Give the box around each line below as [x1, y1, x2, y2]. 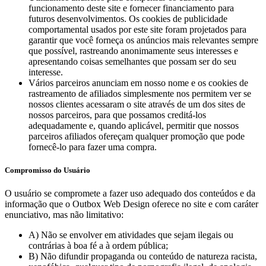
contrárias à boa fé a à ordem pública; [28, 240, 168, 251]
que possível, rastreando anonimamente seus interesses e [28, 45, 238, 56]
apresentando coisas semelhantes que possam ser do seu [28, 56, 236, 66]
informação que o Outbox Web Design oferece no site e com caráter [5, 199, 258, 210]
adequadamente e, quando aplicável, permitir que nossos [28, 120, 239, 131]
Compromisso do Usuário [5, 165, 90, 175]
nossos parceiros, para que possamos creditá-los [28, 109, 206, 120]
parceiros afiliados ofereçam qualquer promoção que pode [28, 131, 245, 141]
